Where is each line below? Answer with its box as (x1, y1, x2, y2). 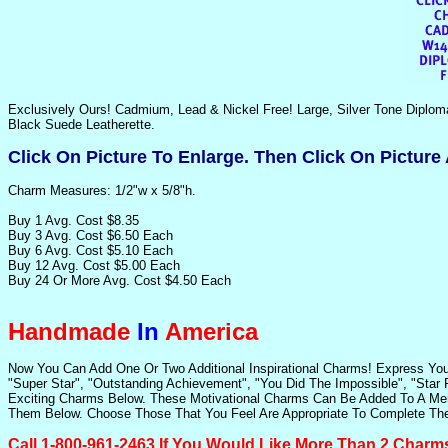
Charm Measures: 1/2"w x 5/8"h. (8, 183, 196, 198)
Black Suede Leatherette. (8, 117, 155, 132)
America (159, 318, 258, 345)
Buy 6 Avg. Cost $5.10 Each (8, 243, 173, 258)
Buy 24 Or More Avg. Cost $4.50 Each (8, 273, 231, 288)
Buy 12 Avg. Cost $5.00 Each (8, 258, 180, 273)
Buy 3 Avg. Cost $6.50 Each (8, 228, 173, 243)
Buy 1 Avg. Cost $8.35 (8, 213, 139, 228)
